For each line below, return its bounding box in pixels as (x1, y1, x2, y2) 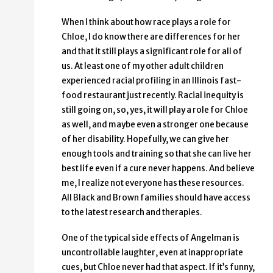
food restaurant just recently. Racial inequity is (62, 90, 244, 101)
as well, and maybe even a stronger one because (62, 119, 249, 130)
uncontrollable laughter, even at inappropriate (62, 247, 243, 258)
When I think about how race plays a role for (62, 17, 231, 28)
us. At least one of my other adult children (62, 61, 224, 72)
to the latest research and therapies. (62, 207, 202, 218)
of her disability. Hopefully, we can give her (62, 134, 229, 145)
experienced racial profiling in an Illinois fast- (62, 76, 241, 87)
